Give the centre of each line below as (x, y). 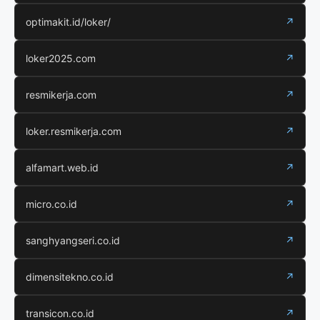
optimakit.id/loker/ (68, 22)
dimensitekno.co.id (70, 277)
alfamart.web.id (62, 168)
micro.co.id (51, 204)
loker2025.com (61, 59)
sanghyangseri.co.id (73, 241)
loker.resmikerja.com (74, 131)
